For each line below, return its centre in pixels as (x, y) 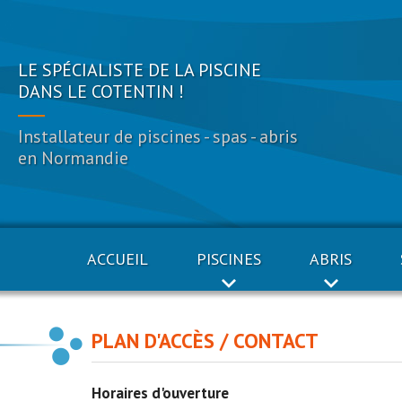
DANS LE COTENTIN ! (101, 92)
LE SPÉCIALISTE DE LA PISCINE (140, 70)
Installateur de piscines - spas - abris (158, 136)
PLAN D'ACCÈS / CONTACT (205, 341)
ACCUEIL (117, 259)
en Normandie (73, 158)
